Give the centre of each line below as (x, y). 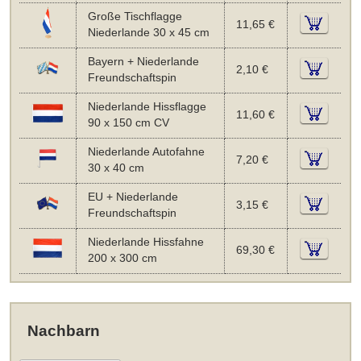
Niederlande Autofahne (146, 151)
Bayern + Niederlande (143, 61)
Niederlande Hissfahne (145, 242)
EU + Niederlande (133, 197)
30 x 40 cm (116, 168)
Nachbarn (63, 330)
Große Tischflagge (135, 16)
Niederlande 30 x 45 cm (148, 32)
